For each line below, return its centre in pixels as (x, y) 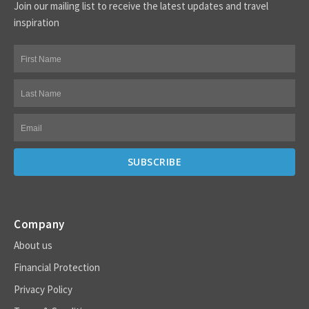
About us (33, 245)
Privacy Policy (43, 289)
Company (39, 224)
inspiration (37, 22)
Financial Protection (57, 267)
